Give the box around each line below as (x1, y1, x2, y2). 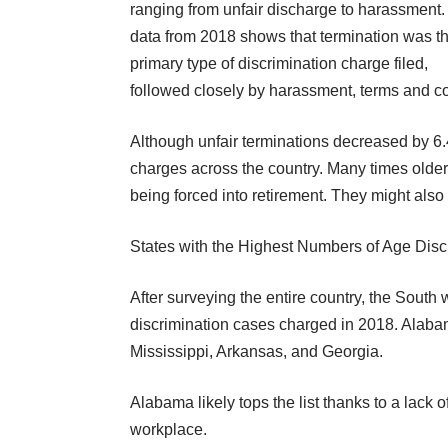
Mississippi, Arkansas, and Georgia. (130, 342, 383, 360)
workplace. (130, 420, 207, 438)
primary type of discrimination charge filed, (130, 54, 428, 72)
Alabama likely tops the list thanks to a (130, 393, 404, 411)
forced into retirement (174, 186, 323, 204)
